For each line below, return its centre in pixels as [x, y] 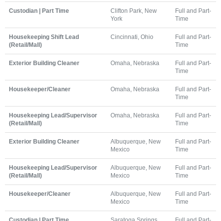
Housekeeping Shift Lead [44, 37]
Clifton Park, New [134, 11]
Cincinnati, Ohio [132, 37]
